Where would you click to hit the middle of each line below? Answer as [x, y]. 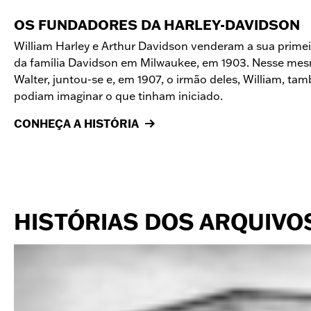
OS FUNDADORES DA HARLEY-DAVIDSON [157, 25]
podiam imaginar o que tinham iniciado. [118, 96]
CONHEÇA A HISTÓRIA [76, 124]
